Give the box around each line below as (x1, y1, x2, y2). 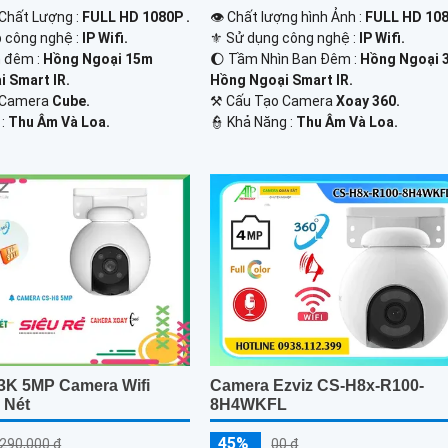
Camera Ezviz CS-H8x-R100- (210, 376, 425, 394)
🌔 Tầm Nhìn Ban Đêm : (210, 51, 361, 68)
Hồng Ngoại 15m (43, 51, 154, 68)
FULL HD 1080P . (82, 9, 191, 26)
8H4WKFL (210, 395, 288, 413)
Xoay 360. (336, 93, 401, 110)
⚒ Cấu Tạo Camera (210, 93, 337, 110)
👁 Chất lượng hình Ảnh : (210, 9, 366, 26)
